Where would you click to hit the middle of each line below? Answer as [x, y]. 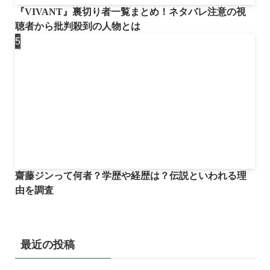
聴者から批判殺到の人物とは [77, 26]
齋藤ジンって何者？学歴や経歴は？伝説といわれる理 [130, 175]
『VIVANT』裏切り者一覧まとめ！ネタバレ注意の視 [130, 11]
